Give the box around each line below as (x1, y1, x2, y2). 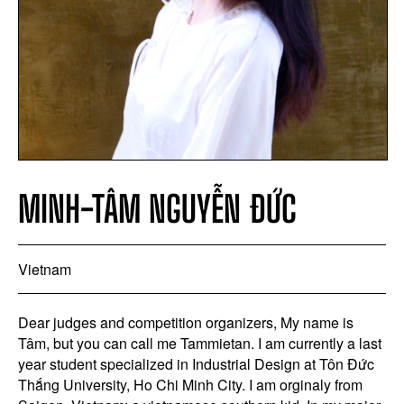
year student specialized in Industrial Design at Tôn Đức (18, 353, 374, 374)
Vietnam (18, 259, 71, 280)
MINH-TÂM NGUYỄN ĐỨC (18, 188, 297, 231)
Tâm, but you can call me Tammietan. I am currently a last (18, 333, 381, 353)
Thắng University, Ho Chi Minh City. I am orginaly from (18, 374, 363, 395)
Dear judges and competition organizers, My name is (18, 312, 353, 333)
